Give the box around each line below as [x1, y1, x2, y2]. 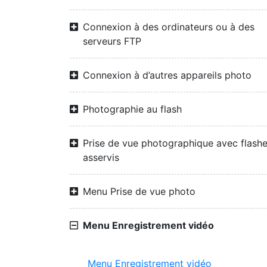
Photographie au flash [83, 103, 182, 115]
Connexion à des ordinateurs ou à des [83, 21, 254, 33]
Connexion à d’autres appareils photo [83, 69, 252, 81]
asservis [83, 151, 119, 163]
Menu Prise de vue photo [83, 185, 195, 197]
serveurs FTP [83, 35, 141, 47]
